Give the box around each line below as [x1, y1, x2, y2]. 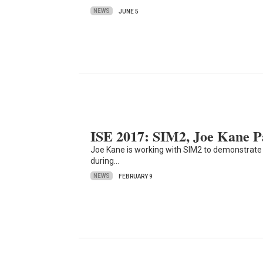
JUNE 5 [119, 8, 139, 15]
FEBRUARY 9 [119, 173, 153, 180]
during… [90, 156, 120, 166]
